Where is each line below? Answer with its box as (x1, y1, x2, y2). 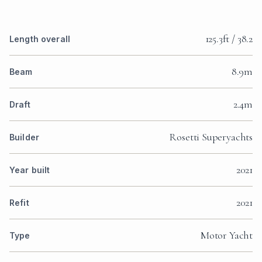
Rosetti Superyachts (169, 130, 253, 144)
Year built (9, 165, 50, 175)
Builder (9, 132, 39, 143)
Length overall (9, 34, 70, 44)
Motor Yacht (200, 229, 253, 242)
